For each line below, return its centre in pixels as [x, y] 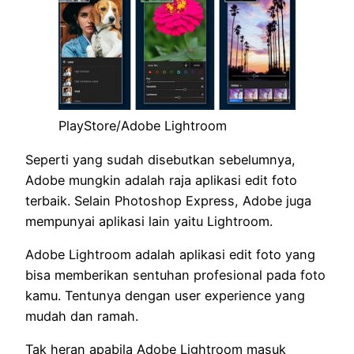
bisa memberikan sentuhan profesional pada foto [175, 275]
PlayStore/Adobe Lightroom [143, 126]
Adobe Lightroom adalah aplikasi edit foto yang [170, 254]
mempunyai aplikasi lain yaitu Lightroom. [149, 221]
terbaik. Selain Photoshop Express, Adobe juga [168, 200]
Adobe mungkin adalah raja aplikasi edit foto [161, 180]
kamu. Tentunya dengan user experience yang [165, 295]
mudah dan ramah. [82, 316]
